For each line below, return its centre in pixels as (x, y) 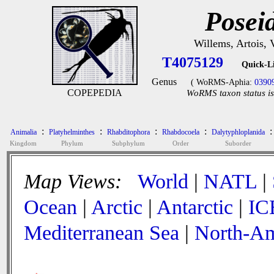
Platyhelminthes (72, 132)
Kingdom (23, 143)
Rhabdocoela (181, 132)
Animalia (23, 132)
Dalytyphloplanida (238, 132)
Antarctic (195, 207)
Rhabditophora (128, 132)
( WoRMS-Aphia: (222, 82)
